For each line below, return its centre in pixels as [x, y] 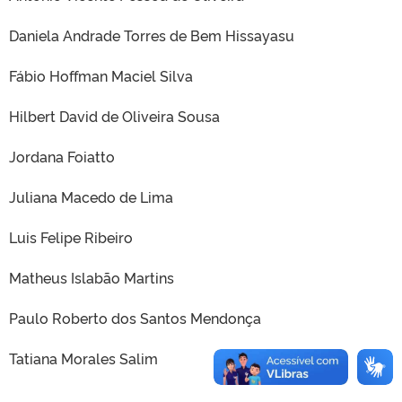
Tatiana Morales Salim [83, 358]
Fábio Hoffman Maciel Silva [101, 75]
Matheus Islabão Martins [92, 277]
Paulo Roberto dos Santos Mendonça [135, 318]
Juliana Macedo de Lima [91, 197]
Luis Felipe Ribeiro [71, 237]
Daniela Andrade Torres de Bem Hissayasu [152, 35]
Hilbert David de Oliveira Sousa [114, 116]
